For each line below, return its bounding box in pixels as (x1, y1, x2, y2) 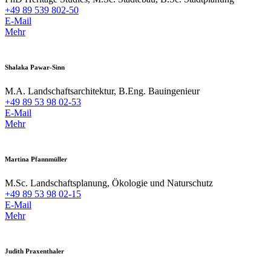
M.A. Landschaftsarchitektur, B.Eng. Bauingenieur (5, 85, 200, 96)
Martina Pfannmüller (5, 155, 67, 163)
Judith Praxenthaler (5, 247, 64, 255)
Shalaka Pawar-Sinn (5, 63, 65, 71)
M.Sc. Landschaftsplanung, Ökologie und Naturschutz (5, 177, 213, 188)
